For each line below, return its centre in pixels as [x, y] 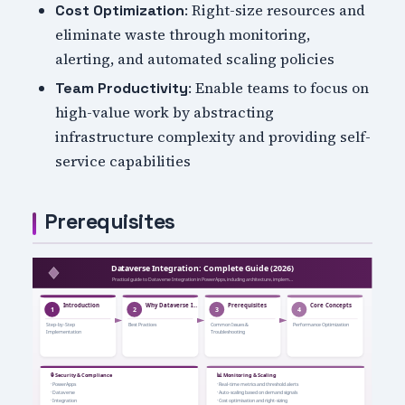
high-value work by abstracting [165, 113]
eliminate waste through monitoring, [183, 34]
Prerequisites [109, 222]
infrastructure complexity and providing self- [213, 137]
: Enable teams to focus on [279, 88]
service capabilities [123, 161]
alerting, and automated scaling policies [195, 58]
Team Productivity [122, 89]
